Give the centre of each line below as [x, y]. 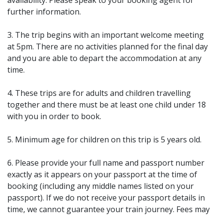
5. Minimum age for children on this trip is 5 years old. [104, 139]
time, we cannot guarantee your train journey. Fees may [108, 209]
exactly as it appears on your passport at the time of [102, 174]
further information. [44, 12]
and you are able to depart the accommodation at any [104, 58]
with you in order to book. [54, 116]
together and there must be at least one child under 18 [107, 105]
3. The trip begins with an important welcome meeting [106, 35]
